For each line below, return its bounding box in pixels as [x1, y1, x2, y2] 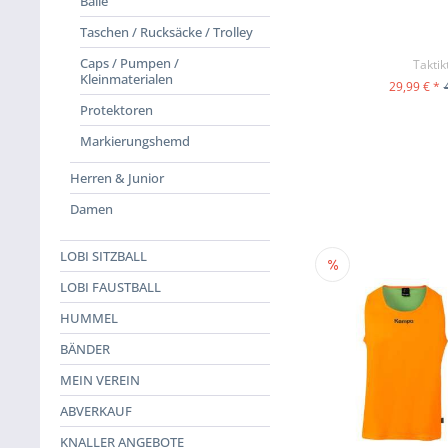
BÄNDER [60, 340, 110, 358]
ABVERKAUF [60, 402, 132, 420]
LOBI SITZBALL [60, 247, 147, 265]
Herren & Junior [70, 169, 164, 187]
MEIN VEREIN [60, 371, 140, 389]
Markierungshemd [80, 132, 190, 150]
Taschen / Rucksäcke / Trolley [80, 23, 253, 41]
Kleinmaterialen [80, 70, 173, 88]
